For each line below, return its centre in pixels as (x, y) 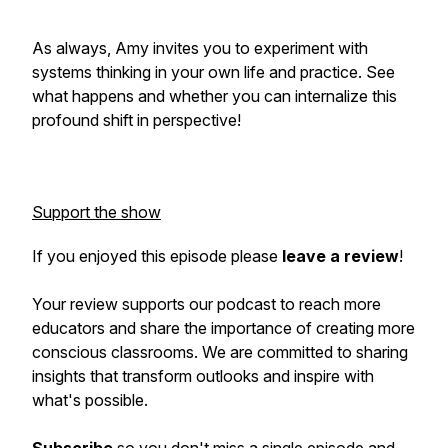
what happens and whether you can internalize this (214, 96)
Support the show (96, 212)
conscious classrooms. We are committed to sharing (220, 352)
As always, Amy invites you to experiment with (200, 48)
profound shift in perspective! (138, 120)
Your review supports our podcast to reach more (206, 304)
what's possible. (90, 400)
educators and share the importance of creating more (223, 328)
